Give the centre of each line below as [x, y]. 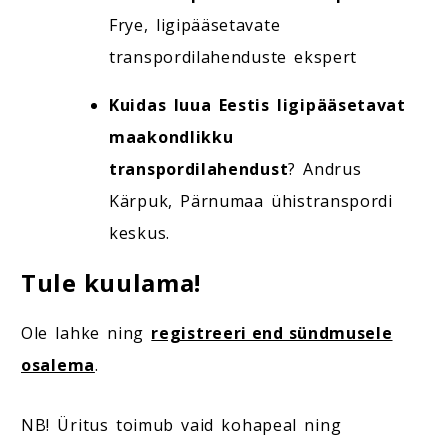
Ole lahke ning [86, 333]
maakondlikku [171, 137]
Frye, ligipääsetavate [195, 25]
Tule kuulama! [111, 282]
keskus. [139, 233]
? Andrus [325, 169]
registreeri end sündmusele [272, 333]
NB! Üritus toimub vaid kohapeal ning [181, 425]
